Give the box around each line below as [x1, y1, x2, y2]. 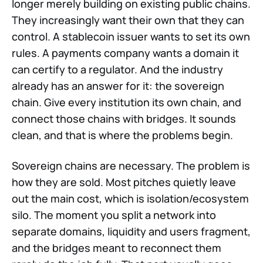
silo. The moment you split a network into [12, 208, 216, 222]
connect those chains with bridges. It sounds [12, 112, 236, 126]
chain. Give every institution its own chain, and [12, 95, 241, 110]
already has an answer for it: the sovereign [12, 79, 224, 93]
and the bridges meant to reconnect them [12, 241, 221, 255]
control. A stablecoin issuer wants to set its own [12, 29, 250, 44]
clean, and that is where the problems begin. [12, 128, 233, 143]
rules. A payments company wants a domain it [12, 46, 239, 60]
